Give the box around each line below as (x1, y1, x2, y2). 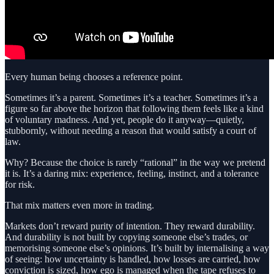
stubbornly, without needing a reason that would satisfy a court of (5, 125, 256, 136)
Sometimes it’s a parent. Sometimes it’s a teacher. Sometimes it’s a (5, 92, 257, 103)
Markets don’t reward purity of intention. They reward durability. (5, 220, 255, 231)
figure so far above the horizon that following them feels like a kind (5, 103, 264, 114)
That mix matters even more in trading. (5, 199, 154, 210)
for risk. (5, 179, 35, 190)
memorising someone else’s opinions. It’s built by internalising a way (5, 242, 269, 253)
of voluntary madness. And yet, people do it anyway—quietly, (5, 114, 244, 125)
